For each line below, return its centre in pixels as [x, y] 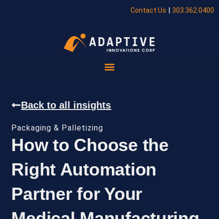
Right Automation [84, 169]
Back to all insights [66, 105]
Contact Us [148, 10]
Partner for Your [77, 194]
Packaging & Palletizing [57, 128]
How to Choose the [90, 145]
